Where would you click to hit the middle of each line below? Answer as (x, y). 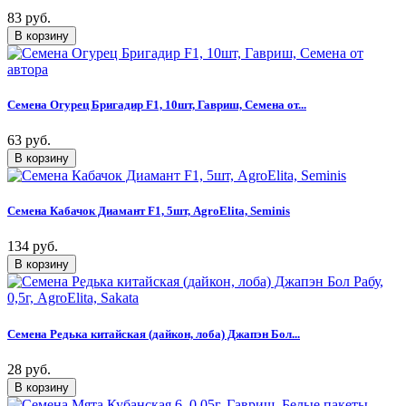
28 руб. (29, 369)
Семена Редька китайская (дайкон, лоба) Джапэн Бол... (154, 333)
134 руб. (33, 246)
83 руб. (29, 17)
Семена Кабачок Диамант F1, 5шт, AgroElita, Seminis (149, 211)
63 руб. (29, 140)
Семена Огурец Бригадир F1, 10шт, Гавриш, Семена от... (157, 104)
